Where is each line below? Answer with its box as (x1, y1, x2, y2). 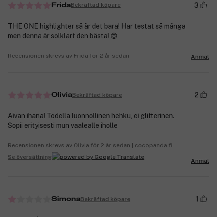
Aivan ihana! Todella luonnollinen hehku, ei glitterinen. (8, 112, 174, 120)
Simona (51, 196, 80, 203)
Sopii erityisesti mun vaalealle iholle (8, 122, 118, 130)
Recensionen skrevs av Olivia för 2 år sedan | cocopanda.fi (8, 142, 172, 149)
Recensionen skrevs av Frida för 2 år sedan (8, 52, 129, 59)
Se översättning (8, 153, 52, 160)
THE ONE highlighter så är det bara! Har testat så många (8, 22, 186, 30)
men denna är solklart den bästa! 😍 (8, 31, 118, 40)
